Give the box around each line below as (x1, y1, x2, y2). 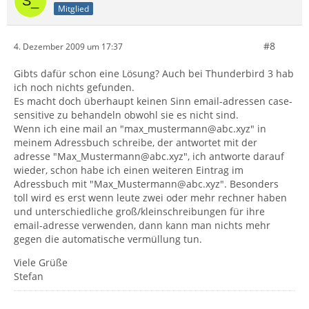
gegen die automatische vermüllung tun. (14, 232, 202, 246)
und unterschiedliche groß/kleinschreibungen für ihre (14, 205, 265, 218)
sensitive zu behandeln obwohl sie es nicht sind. (14, 108, 239, 121)
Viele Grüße (14, 256, 68, 269)
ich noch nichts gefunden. (14, 81, 134, 94)
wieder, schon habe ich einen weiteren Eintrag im (14, 163, 243, 177)
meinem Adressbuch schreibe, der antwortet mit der (14, 136, 257, 149)
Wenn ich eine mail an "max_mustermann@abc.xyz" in (14, 122, 266, 135)
